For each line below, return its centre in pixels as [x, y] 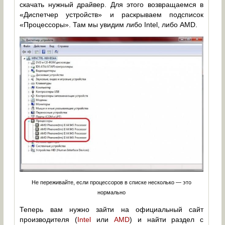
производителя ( [49, 220]
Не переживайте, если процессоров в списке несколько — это [112, 183]
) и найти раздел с [166, 220]
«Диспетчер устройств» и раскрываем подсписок [112, 14]
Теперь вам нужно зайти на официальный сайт [112, 210]
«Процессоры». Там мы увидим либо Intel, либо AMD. [109, 24]
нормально [112, 193]
